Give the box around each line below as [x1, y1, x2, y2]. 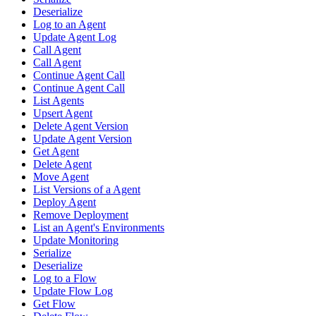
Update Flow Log [33, 285, 113, 298]
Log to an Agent [33, 18, 106, 31]
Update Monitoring [33, 234, 119, 247]
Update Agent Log [33, 31, 116, 44]
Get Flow [33, 298, 75, 310]
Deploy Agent [33, 196, 96, 209]
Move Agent [33, 171, 89, 183]
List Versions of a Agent [33, 183, 140, 196]
